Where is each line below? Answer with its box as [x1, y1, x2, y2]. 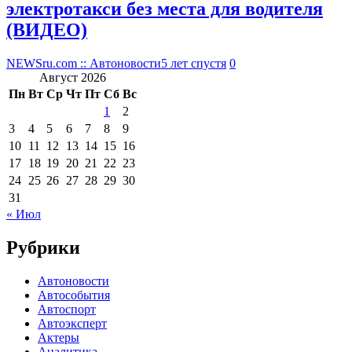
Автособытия [38, 288, 110, 302]
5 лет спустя [161, 56, 226, 70]
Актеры [38, 330, 79, 344]
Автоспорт [38, 302, 96, 316]
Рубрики [6, 236, 80, 258]
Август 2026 [39, 70, 106, 84]
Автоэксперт [38, 316, 107, 330]
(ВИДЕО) [6, 19, 87, 40]
